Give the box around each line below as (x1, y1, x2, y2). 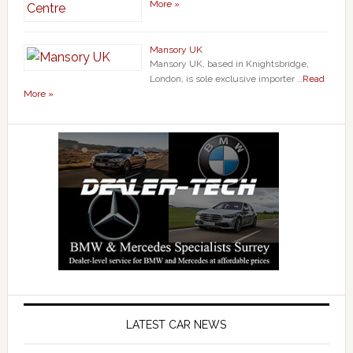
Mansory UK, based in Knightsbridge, (149, 58, 309, 69)
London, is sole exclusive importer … (149, 72, 303, 84)
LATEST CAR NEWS (126, 318, 227, 332)
